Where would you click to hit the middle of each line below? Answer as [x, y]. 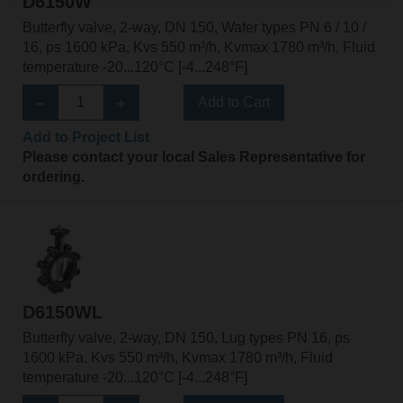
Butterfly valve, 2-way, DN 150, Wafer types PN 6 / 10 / [194, 28]
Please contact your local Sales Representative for [193, 157]
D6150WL [62, 312]
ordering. [53, 177]
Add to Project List [85, 138]
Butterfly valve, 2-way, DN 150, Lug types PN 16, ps [186, 337]
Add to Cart [233, 103]
